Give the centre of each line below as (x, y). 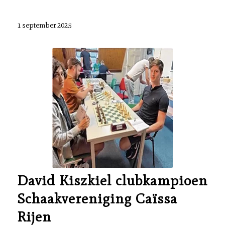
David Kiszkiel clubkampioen (112, 180)
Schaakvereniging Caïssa (97, 198)
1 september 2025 (44, 25)
